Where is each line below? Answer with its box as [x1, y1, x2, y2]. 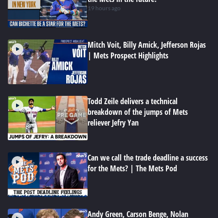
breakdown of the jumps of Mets [88, 107, 188, 117]
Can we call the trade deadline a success [88, 152, 208, 163]
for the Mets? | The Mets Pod [88, 163, 177, 174]
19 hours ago [88, 4, 121, 12]
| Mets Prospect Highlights [88, 50, 168, 61]
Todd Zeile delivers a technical [88, 96, 178, 107]
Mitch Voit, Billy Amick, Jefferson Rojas [88, 39, 206, 50]
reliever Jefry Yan [88, 117, 139, 128]
